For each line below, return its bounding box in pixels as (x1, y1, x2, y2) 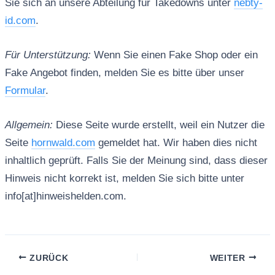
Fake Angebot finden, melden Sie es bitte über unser (4, 67, 244, 79)
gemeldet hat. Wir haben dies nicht (95, 137, 257, 149)
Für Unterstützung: (4, 49, 91, 61)
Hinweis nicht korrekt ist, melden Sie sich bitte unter (4, 172, 244, 185)
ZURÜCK (26, 253, 69, 263)
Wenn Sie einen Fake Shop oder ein (90, 49, 258, 61)
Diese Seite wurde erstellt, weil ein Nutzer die (52, 119, 265, 131)
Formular (4, 85, 45, 97)
